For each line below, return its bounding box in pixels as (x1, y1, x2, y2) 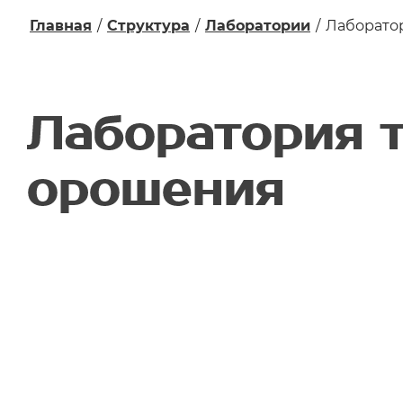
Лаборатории (205, 17, 310, 34)
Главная (30, 17, 92, 34)
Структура (107, 17, 190, 34)
